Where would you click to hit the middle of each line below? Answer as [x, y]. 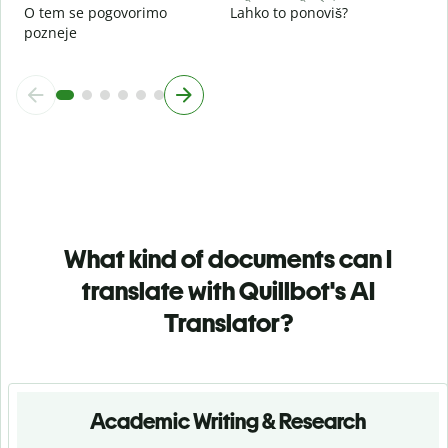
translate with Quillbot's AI [228, 290]
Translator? [228, 322]
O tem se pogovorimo [95, 12]
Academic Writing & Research [228, 421]
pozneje [50, 32]
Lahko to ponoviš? [289, 12]
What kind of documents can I [228, 258]
